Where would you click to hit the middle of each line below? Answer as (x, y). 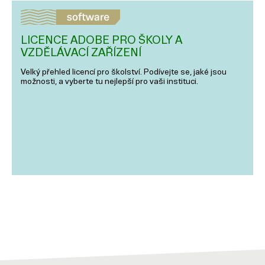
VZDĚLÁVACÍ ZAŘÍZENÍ (81, 53)
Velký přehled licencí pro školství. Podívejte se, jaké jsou (124, 72)
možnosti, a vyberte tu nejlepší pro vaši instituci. (109, 82)
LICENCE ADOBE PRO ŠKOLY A (101, 40)
